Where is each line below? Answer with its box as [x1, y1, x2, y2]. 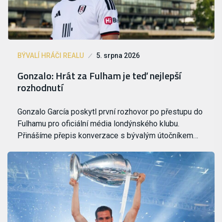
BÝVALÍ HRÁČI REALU [17, 51, 84, 59]
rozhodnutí [17, 79, 63, 95]
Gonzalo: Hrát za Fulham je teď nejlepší [17, 67, 181, 83]
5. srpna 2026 [96, 51, 140, 59]
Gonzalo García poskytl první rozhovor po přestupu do [17, 107, 203, 116]
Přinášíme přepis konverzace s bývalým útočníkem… [17, 130, 198, 140]
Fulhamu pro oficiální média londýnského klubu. [17, 118, 179, 128]
